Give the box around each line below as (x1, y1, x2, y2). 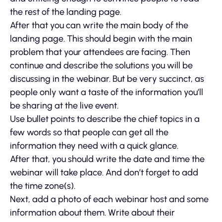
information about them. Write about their (10, 207, 175, 218)
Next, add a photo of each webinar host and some (10, 193, 209, 205)
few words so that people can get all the (10, 126, 168, 138)
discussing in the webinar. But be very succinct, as (10, 73, 204, 84)
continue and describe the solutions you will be (10, 59, 193, 71)
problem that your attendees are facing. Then (10, 46, 190, 57)
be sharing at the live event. (10, 100, 118, 111)
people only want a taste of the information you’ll (10, 86, 203, 98)
